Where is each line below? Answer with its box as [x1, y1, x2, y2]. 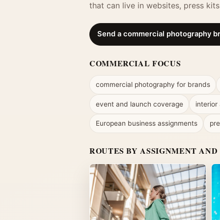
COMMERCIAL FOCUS [89, 57, 181, 69]
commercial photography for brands [95, 81, 210, 89]
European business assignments [95, 119, 197, 128]
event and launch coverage [95, 100, 183, 108]
